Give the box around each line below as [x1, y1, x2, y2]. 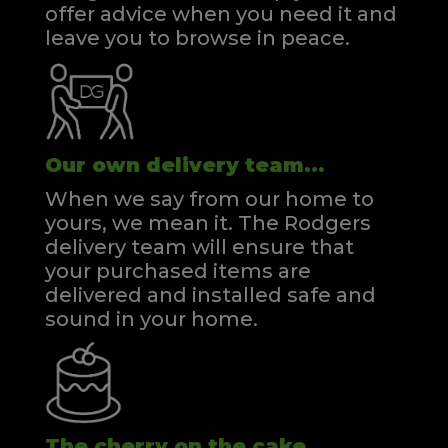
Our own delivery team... [45, 153, 325, 178]
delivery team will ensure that [45, 235, 354, 260]
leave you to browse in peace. [45, 26, 350, 51]
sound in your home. [45, 307, 258, 332]
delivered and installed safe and [45, 283, 376, 308]
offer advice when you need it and [45, 2, 397, 27]
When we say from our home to [45, 187, 374, 212]
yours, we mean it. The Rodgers [45, 211, 371, 236]
